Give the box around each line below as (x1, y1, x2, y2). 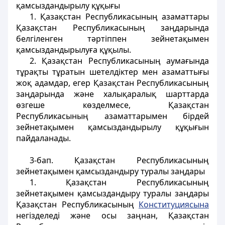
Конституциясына (139, 199, 209, 210)
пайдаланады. (16, 133, 71, 144)
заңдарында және (16, 88, 103, 99)
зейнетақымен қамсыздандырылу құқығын (16, 122, 209, 133)
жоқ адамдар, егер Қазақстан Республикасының (16, 77, 209, 88)
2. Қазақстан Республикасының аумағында (29, 55, 209, 66)
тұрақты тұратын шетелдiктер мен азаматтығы (16, 66, 209, 77)
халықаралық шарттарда (103, 88, 209, 99)
